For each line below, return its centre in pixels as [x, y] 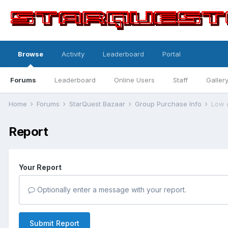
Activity [73, 54]
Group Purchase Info [169, 104]
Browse [31, 54]
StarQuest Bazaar [98, 104]
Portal [172, 54]
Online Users [134, 80]
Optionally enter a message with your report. [111, 190]
